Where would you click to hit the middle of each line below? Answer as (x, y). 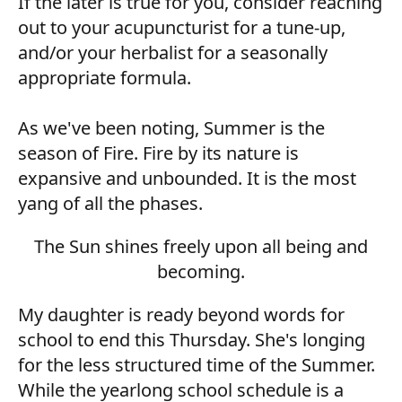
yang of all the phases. (110, 203)
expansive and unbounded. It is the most (187, 178)
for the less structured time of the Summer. (197, 365)
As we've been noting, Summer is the (171, 128)
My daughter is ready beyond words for (181, 315)
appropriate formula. (105, 78)
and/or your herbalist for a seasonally (173, 52)
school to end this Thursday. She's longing (192, 340)
